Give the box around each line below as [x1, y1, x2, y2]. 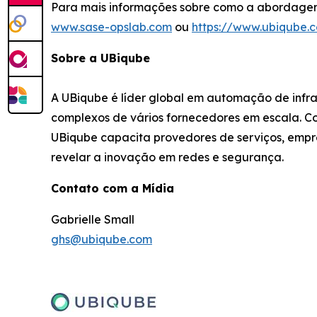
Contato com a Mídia [51, 180, 174, 195]
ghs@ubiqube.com [51, 231, 152, 246]
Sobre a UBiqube [51, 50, 150, 65]
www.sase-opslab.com [51, 19, 172, 34]
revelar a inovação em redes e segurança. [51, 149, 284, 164]
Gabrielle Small [51, 212, 134, 226]
